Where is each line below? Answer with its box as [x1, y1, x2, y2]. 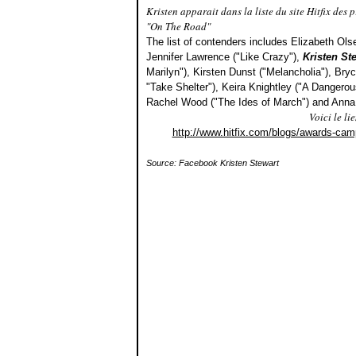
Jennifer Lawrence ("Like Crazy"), [146, 51, 303, 63]
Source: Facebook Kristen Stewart [146, 158, 279, 168]
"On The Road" [146, 19, 211, 33]
